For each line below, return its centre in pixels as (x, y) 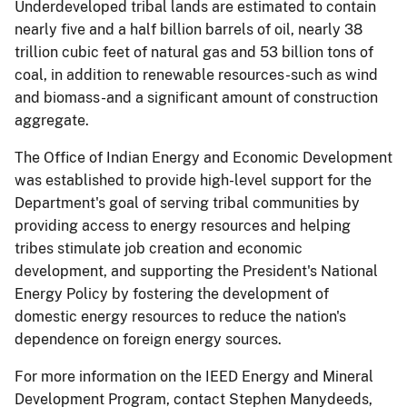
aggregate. (52, 120)
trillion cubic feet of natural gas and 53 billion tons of (194, 52)
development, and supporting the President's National (196, 271)
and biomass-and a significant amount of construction (196, 98)
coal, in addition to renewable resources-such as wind (196, 75)
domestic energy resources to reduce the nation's (180, 317)
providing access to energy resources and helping (183, 226)
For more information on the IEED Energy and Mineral (194, 377)
